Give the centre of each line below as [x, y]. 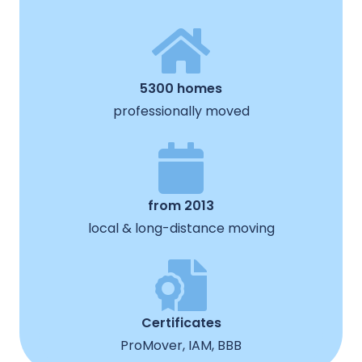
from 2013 [181, 205]
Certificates [181, 322]
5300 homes [181, 88]
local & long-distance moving [181, 228]
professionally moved [181, 111]
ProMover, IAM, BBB [181, 345]
